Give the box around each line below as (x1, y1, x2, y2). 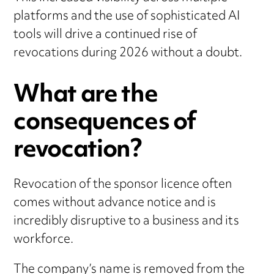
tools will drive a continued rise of (13, 22, 198, 48)
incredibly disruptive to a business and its (13, 209, 240, 235)
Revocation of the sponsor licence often (13, 172, 232, 198)
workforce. (13, 228, 74, 253)
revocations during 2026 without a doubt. (13, 40, 243, 66)
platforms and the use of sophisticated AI (13, 4, 240, 29)
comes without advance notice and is (13, 191, 217, 217)
